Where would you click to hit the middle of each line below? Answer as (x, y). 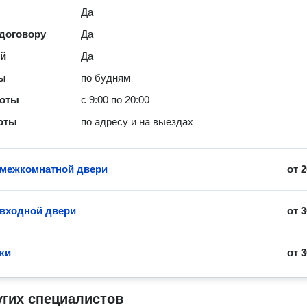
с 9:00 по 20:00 (115, 100)
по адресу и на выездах (137, 122)
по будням (106, 78)
